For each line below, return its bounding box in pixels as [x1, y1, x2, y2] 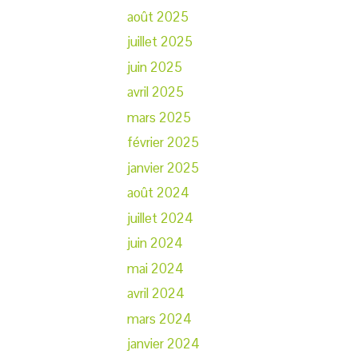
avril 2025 [127, 83, 184, 101]
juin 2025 [127, 58, 182, 76]
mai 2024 [127, 259, 184, 277]
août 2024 [127, 184, 189, 202]
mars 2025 [127, 108, 191, 126]
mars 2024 [127, 309, 192, 328]
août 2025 [127, 7, 189, 26]
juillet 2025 [127, 33, 193, 51]
